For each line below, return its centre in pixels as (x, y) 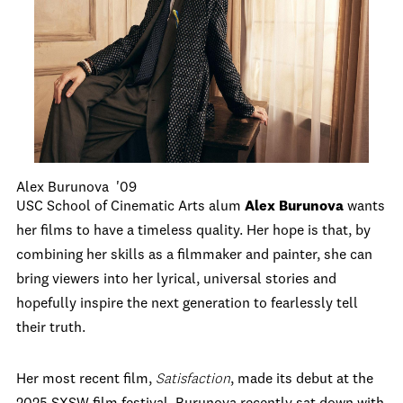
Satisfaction (193, 380)
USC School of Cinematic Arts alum (130, 207)
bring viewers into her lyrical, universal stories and (176, 280)
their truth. (51, 328)
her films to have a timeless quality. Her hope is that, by (193, 231)
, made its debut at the (302, 380)
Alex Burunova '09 (76, 188)
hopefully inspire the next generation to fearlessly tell (187, 304)
